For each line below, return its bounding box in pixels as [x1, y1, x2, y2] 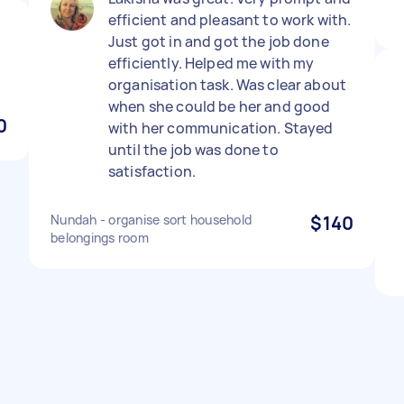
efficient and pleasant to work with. [108, 10, 352, 30]
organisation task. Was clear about [108, 75, 347, 95]
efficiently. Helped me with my [108, 53, 315, 73]
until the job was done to [108, 140, 279, 160]
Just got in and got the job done [108, 32, 329, 51]
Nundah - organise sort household [50, 211, 252, 228]
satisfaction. [108, 161, 196, 181]
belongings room [50, 229, 149, 246]
